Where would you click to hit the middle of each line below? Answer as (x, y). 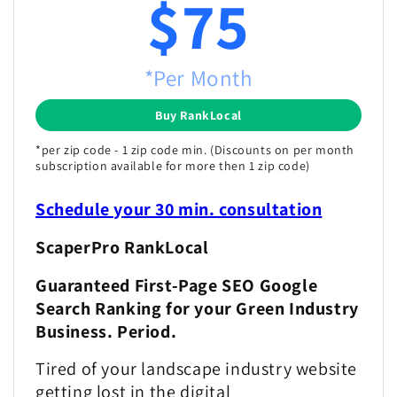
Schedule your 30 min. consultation (179, 210)
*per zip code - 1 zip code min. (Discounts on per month (195, 150)
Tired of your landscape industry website (197, 369)
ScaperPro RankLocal (122, 247)
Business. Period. (106, 331)
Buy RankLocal (198, 116)
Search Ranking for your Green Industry (197, 308)
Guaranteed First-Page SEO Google (177, 285)
